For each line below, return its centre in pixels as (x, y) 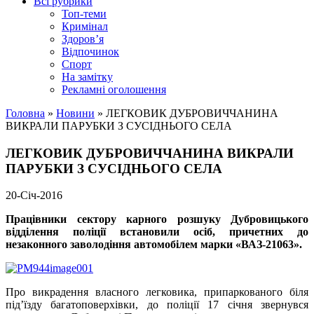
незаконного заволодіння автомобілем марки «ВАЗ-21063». (154, 245)
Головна (25, 113)
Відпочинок (90, 52)
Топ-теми (84, 14)
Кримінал (85, 26)
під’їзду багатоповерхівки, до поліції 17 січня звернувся (157, 305)
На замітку (87, 77)
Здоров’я (83, 39)
